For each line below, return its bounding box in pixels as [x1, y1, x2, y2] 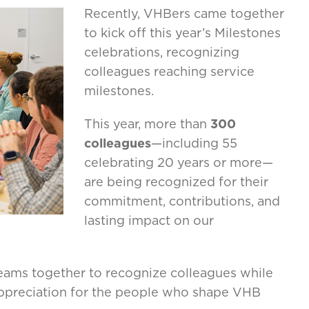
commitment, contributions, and [84, 192, 280, 210]
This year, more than [84, 115, 210, 132]
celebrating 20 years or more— [84, 154, 273, 171]
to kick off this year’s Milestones [84, 24, 281, 41]
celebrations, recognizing [84, 43, 239, 61]
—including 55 [151, 134, 237, 152]
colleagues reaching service [84, 63, 255, 80]
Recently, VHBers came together [84, 5, 284, 22]
